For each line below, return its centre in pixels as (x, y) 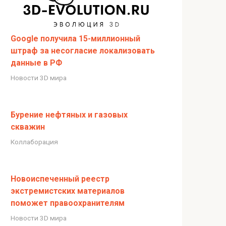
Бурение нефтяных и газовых (69, 115)
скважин (28, 127)
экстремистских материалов (68, 191)
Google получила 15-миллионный (75, 38)
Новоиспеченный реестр (60, 179)
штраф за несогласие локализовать (83, 50)
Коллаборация (34, 142)
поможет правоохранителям (68, 203)
